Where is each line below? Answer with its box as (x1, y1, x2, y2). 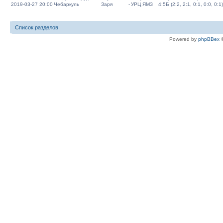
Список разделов (15, 24, 58, 30)
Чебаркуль (54, 1, 79, 7)
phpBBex (198, 36, 220, 42)
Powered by (169, 36, 198, 42)
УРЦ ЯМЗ (131, 1, 153, 7)
